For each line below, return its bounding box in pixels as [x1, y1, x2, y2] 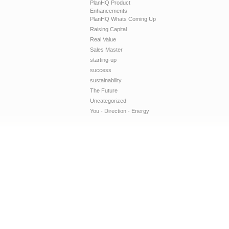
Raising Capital [90, 26, 127, 32]
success [90, 66, 111, 73]
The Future [90, 87, 118, 94]
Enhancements [90, 7, 127, 14]
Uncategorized [90, 97, 126, 104]
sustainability [90, 77, 122, 83]
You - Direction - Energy [90, 107, 149, 114]
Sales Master [90, 46, 123, 53]
